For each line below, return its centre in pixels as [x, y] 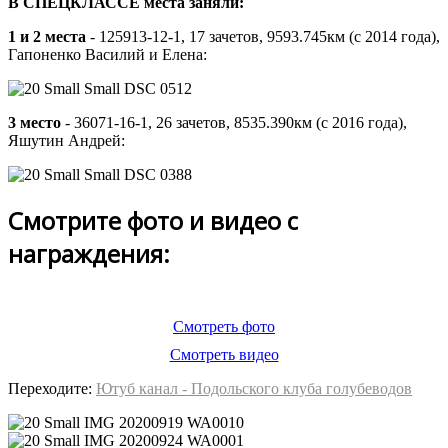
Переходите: [52, 388]
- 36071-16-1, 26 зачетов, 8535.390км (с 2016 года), [234, 123]
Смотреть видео [224, 354]
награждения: [89, 254]
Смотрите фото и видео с [153, 221]
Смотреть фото [224, 326]
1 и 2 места [47, 37]
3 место [34, 123]
